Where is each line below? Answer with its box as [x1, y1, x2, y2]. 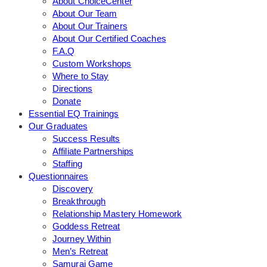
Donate [52, 95, 81, 106]
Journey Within [52, 233, 111, 244]
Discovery [52, 183, 93, 194]
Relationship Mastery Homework [52, 208, 182, 219]
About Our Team [52, 8, 117, 18]
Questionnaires [29, 170, 89, 181]
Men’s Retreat [52, 246, 108, 256]
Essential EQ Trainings [29, 108, 119, 119]
